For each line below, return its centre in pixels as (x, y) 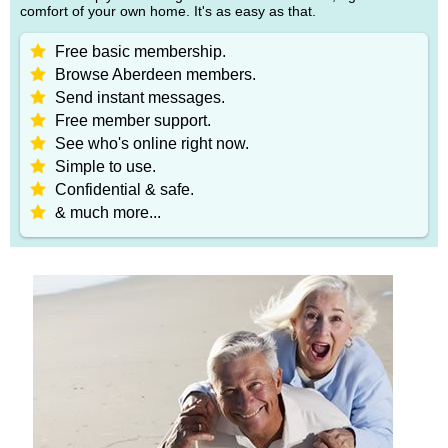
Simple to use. (105, 166)
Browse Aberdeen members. (155, 74)
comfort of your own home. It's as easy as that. (168, 10)
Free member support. (133, 120)
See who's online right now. (152, 143)
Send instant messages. (140, 97)
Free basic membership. (140, 51)
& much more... (108, 212)
